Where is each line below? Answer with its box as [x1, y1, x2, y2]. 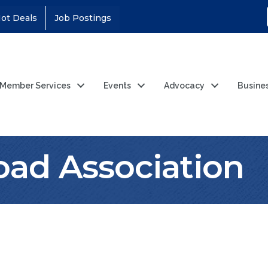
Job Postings [54, 13, 111, 23]
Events [103, 81, 132, 91]
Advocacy [164, 81, 205, 91]
